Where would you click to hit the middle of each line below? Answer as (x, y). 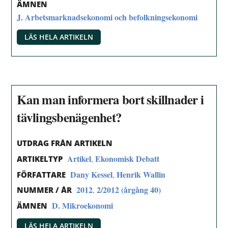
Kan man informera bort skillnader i (110, 100)
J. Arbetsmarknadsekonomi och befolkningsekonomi (107, 17)
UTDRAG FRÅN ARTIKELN (65, 143)
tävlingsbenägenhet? (69, 118)
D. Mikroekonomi (83, 206)
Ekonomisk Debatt (127, 158)
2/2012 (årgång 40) (129, 190)
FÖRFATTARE (41, 174)
